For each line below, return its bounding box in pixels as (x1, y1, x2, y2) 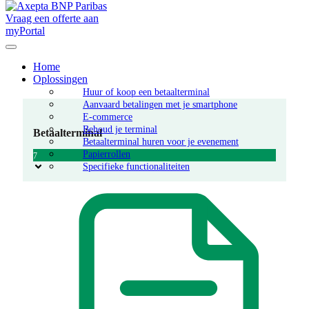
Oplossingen (33, 73, 88, 85)
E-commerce (83, 112, 132, 122)
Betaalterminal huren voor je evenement (83, 137, 239, 147)
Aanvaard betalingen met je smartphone (83, 99, 237, 110)
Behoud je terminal (83, 124, 157, 134)
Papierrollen (83, 149, 130, 159)
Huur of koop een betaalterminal (83, 87, 210, 97)
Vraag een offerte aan (6, 12, 99, 24)
